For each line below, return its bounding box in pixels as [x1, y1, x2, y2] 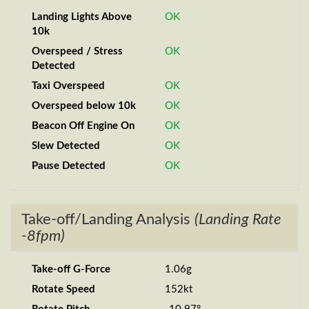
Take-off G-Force [32, 264, 110, 275]
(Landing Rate [195, 212, 281, 227]
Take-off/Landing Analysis [21, 212, 195, 227]
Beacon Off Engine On [32, 121, 134, 131]
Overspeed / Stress [32, 46, 123, 57]
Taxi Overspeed [32, 81, 105, 91]
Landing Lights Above [32, 12, 132, 22]
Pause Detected [32, 161, 106, 171]
